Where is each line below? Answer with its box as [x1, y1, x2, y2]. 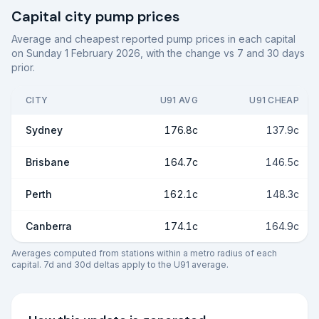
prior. [11, 61, 35, 73]
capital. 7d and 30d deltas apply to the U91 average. [11, 259, 229, 270]
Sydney [26, 124, 63, 136]
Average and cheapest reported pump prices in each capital [11, 33, 296, 45]
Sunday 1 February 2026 [26, 47, 140, 59]
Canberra [26, 220, 72, 232]
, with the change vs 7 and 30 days [140, 47, 305, 59]
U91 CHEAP [249, 95, 299, 105]
